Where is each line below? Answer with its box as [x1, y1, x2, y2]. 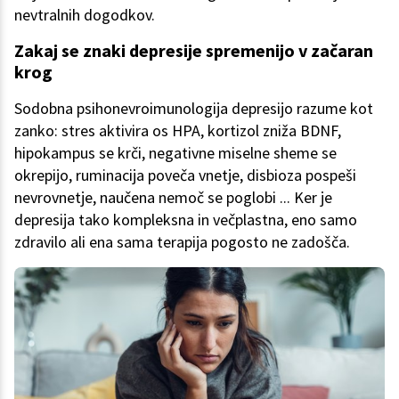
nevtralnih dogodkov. [14, 4, 155, 25]
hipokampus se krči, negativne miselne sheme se [14, 142, 337, 163]
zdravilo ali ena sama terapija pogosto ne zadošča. [14, 232, 350, 252]
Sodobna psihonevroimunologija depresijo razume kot [14, 98, 373, 118]
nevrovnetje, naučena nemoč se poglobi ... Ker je [14, 187, 332, 208]
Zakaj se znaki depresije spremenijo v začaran [14, 39, 373, 61]
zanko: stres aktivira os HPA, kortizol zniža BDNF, [14, 120, 341, 141]
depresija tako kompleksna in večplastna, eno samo [14, 209, 357, 230]
